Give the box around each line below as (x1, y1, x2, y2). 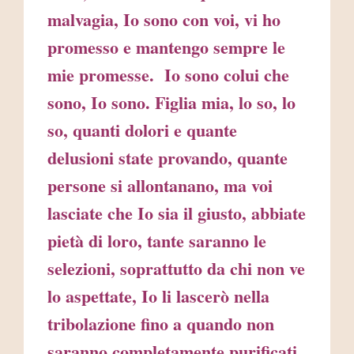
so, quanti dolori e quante (47, 117, 237, 144)
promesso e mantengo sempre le (47, 34, 285, 61)
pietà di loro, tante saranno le (47, 228, 266, 254)
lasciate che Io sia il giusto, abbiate (47, 200, 306, 227)
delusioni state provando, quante (47, 145, 288, 171)
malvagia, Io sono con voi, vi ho (47, 6, 281, 33)
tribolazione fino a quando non (47, 311, 274, 337)
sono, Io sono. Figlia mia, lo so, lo (47, 89, 296, 116)
